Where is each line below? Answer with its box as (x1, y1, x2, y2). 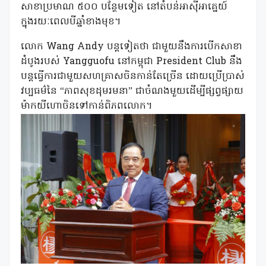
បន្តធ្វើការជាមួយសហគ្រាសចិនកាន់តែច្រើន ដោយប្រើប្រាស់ (21, 69, 245, 84)
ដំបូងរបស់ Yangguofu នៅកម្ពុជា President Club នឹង (21, 55, 242, 69)
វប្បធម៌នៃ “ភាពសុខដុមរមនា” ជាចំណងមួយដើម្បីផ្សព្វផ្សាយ (21, 84, 243, 99)
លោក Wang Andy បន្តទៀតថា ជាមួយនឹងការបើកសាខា (21, 40, 242, 55)
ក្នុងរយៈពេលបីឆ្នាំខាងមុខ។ (21, 15, 121, 30)
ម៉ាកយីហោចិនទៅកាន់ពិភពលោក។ (21, 99, 152, 114)
